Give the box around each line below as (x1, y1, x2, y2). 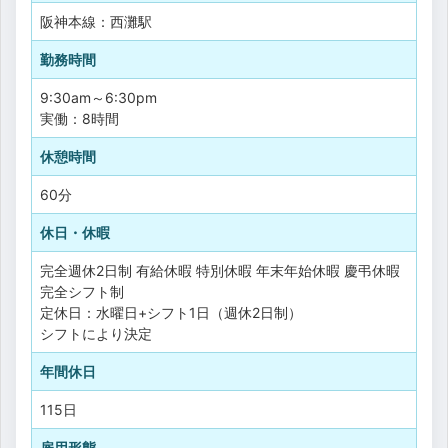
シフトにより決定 (40, 324, 152, 342)
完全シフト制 (40, 282, 124, 300)
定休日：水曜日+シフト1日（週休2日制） (40, 303, 302, 321)
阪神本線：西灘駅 (40, 12, 152, 30)
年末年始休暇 (256, 261, 340, 279)
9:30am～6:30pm (40, 88, 157, 106)
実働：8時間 (40, 109, 119, 127)
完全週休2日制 (40, 261, 132, 279)
